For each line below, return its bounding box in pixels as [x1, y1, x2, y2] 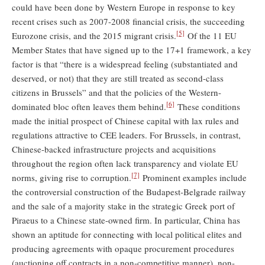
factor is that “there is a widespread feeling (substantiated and [12, 57, 238, 70]
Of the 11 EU [185, 29, 237, 41]
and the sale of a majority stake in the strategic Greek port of [12, 199, 235, 212]
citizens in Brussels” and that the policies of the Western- [12, 86, 221, 98]
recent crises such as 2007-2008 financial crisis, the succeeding [12, 15, 245, 27]
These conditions [174, 100, 240, 112]
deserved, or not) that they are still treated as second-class [12, 72, 224, 84]
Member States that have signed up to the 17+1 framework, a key [12, 43, 251, 56]
